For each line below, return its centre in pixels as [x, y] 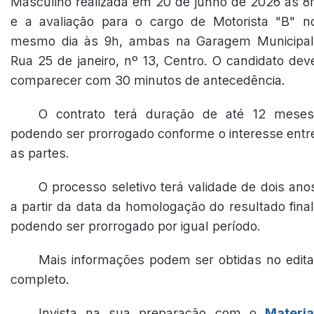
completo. [40, 279]
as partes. [40, 153]
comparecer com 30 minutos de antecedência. [148, 80]
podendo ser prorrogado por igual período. [136, 226]
